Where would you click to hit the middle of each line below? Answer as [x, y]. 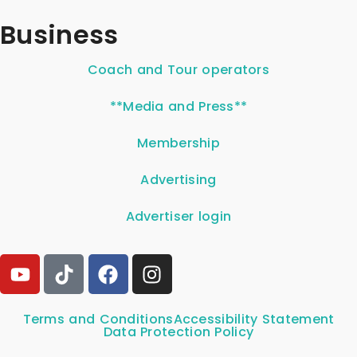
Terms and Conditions [98, 319]
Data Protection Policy [178, 332]
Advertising [178, 180]
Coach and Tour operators [178, 70]
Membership [178, 143]
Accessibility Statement [254, 319]
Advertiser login [178, 216]
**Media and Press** [178, 106]
